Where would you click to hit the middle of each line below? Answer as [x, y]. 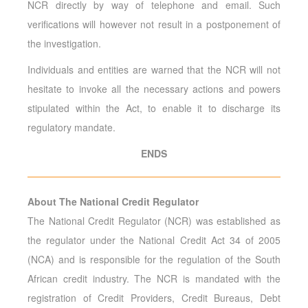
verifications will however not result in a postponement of [154, 24]
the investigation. [64, 43]
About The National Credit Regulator [113, 201]
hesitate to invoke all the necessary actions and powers [154, 89]
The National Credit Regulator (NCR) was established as [154, 221]
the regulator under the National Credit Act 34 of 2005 [154, 240]
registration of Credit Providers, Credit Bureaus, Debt [154, 298]
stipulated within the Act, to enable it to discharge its [154, 108]
